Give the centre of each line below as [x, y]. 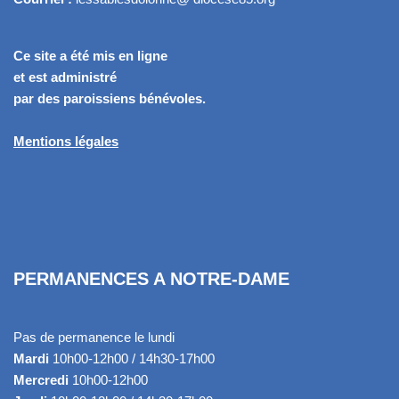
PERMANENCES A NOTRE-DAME [151, 279]
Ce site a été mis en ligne [90, 56]
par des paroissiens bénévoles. [110, 98]
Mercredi [41, 380]
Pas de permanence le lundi [94, 337]
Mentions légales [66, 141]
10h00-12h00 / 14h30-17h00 [132, 358]
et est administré [65, 77]
